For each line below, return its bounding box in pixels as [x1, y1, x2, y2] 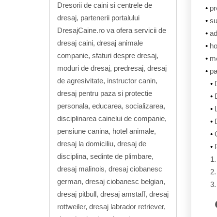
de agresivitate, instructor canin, [57, 76, 157, 85]
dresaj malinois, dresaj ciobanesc [57, 164, 162, 173]
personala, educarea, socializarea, [57, 101, 165, 110]
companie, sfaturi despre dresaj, [57, 51, 158, 60]
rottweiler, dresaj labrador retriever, [57, 202, 166, 211]
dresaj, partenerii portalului [57, 13, 139, 22]
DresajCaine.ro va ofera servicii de [57, 26, 166, 34]
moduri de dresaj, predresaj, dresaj [57, 63, 167, 72]
